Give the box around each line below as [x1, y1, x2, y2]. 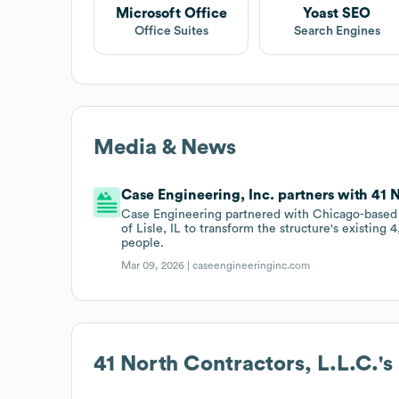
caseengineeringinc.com [192, 259, 311, 271]
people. [121, 236, 165, 249]
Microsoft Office [115, 5, 227, 20]
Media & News [94, 136, 236, 159]
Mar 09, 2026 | [121, 259, 193, 271]
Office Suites [134, 24, 208, 37]
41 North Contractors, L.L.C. [94, 353, 379, 375]
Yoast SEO [303, 5, 371, 20]
